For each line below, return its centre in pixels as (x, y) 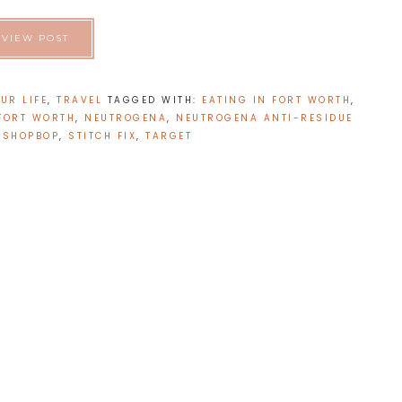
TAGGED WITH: (155, 100)
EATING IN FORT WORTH (277, 100)
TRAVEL (80, 100)
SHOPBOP (31, 136)
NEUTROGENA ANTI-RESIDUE (265, 118)
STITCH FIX (103, 136)
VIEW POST (36, 38)
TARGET (169, 136)
